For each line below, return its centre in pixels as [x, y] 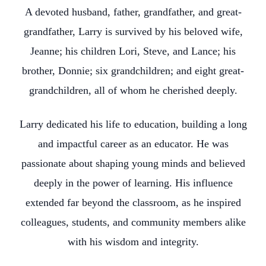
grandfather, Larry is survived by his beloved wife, [133, 31]
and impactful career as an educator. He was [133, 144]
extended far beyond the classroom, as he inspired [133, 202]
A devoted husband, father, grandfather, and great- [133, 12]
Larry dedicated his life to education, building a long [133, 124]
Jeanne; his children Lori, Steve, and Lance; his [133, 51]
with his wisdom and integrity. [133, 242]
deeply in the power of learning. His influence [133, 183]
